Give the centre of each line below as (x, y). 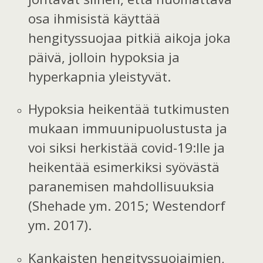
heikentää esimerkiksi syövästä (124, 167)
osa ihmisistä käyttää (95, 18)
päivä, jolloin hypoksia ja (104, 57)
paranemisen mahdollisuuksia (122, 187)
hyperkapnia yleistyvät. (100, 76)
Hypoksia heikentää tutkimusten (129, 109)
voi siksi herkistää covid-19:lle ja (127, 148)
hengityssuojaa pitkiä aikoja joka (130, 38)
